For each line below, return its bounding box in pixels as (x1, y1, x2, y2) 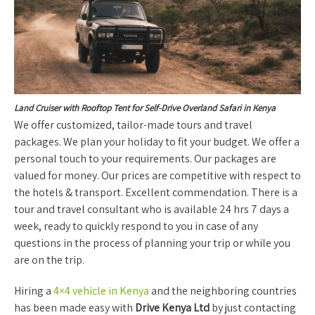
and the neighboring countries (149, 283, 297, 298)
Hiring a (14, 283, 53, 298)
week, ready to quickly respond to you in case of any (14, 218, 258, 233)
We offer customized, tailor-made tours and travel (14, 117, 252, 132)
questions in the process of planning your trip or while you (14, 235, 290, 250)
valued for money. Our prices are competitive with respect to (14, 167, 301, 183)
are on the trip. (14, 252, 84, 267)
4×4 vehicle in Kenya (53, 283, 149, 298)
